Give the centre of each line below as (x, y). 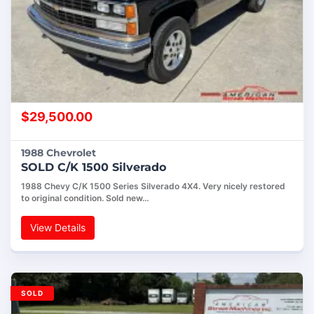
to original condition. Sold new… (85, 198)
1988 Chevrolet (59, 153)
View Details (58, 228)
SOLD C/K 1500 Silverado (94, 168)
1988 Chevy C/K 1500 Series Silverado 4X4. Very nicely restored (153, 186)
